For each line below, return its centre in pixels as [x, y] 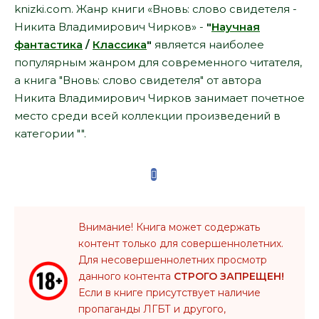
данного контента [126, 276]
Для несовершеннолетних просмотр [173, 260]
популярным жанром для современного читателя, [158, 62]
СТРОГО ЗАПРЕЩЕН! [229, 276]
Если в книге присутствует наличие [169, 293]
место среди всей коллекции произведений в [147, 116]
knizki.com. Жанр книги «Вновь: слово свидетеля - [156, 9]
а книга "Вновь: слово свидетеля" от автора [138, 80]
